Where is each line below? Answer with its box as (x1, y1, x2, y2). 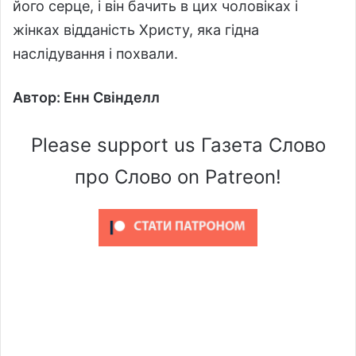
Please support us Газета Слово (30, 133, 326, 157)
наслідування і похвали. (13, 45, 178, 63)
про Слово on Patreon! (75, 165, 281, 189)
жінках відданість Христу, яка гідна (13, 21, 259, 39)
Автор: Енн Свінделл (13, 89, 160, 106)
